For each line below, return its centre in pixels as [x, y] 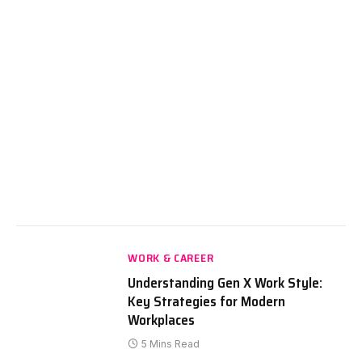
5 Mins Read [171, 344]
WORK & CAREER [171, 258]
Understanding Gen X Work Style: [225, 283]
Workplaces [162, 320]
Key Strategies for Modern [207, 302]
